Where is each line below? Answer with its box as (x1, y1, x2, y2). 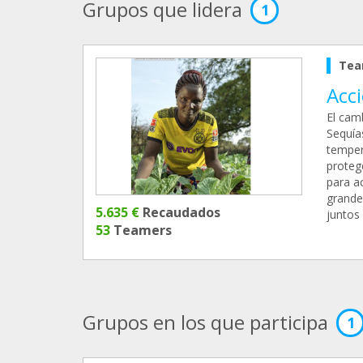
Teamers (110, 221, 172, 240)
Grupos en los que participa (83, 309, 328, 336)
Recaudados (139, 203, 220, 222)
